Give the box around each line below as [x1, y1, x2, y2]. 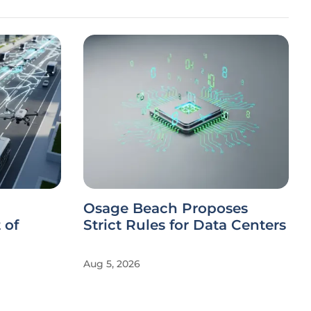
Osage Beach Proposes [83, 200, 248, 217]
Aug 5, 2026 [83, 258, 140, 270]
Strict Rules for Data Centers [83, 217, 286, 233]
